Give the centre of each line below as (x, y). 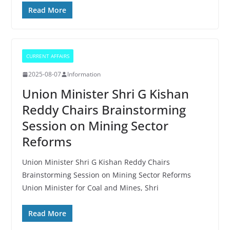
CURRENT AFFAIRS (47, 56)
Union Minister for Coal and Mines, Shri (90, 188)
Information (84, 74)
